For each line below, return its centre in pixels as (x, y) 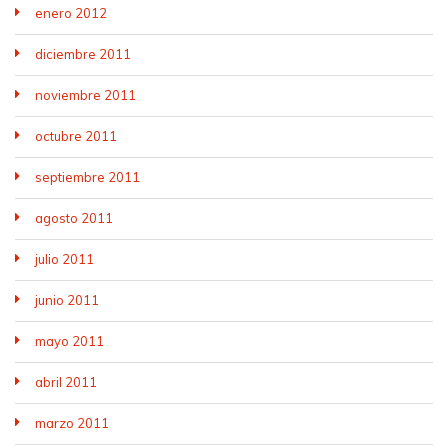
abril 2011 (66, 382)
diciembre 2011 (83, 54)
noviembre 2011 (85, 95)
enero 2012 (71, 13)
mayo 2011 (69, 341)
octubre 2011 (76, 136)
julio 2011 (64, 259)
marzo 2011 (72, 423)
